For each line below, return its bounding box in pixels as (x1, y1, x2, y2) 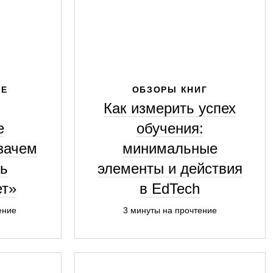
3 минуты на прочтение (122, 205, 217, 215)
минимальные (122, 140, 218, 157)
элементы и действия (97, 160, 243, 177)
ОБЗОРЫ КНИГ (132, 85, 208, 94)
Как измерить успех (104, 100, 236, 116)
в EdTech (140, 180, 200, 197)
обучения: (136, 120, 204, 136)
